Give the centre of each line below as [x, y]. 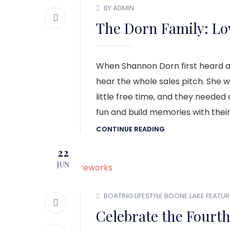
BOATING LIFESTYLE [133, 196]
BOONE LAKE [184, 196]
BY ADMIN [119, 8]
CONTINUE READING [130, 129]
